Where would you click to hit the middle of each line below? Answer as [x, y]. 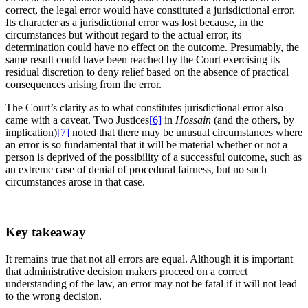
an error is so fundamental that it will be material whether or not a [146, 145]
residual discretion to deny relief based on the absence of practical [147, 72]
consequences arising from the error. [84, 85]
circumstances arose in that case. [75, 182]
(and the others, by [253, 120]
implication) [31, 133]
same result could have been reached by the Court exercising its [143, 60]
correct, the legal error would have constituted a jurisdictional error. [150, 10]
